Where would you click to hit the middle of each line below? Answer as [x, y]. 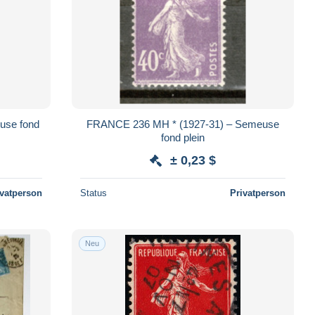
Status [93, 193]
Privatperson [257, 193]
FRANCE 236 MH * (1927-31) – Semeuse [119, 124]
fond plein [182, 137]
